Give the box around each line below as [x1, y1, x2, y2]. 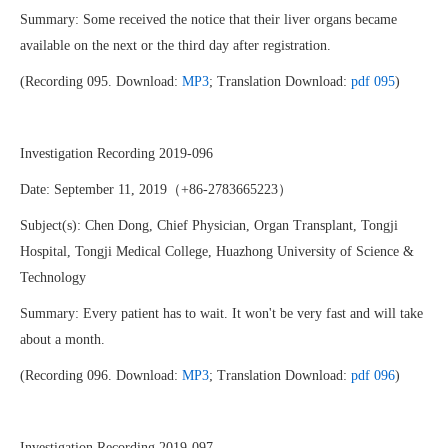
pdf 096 [351, 368, 395, 383]
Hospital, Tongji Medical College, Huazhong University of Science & [20, 244, 414, 259]
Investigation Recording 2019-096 [20, 146, 213, 161]
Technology [20, 270, 86, 285]
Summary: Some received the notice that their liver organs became [20, 12, 397, 27]
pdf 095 [351, 74, 395, 89]
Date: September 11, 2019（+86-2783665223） [20, 182, 292, 197]
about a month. [20, 332, 105, 347]
